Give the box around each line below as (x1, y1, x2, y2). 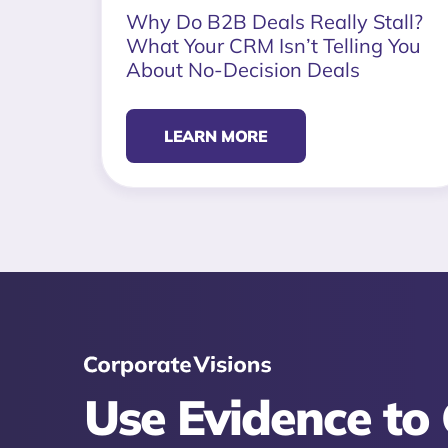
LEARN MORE (163, 125, 268, 146)
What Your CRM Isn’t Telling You (125, 32, 421, 58)
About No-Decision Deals (125, 56, 360, 82)
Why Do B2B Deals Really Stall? (125, 8, 423, 34)
